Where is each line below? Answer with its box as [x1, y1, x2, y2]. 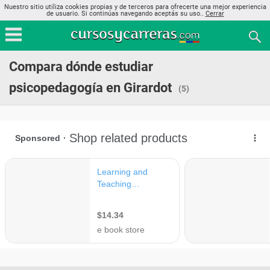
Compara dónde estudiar [9, 59, 153, 74]
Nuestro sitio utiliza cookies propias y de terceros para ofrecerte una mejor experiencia [4, 3, 266, 11]
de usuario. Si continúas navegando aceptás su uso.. [46, 10, 206, 17]
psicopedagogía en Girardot [9, 80, 172, 95]
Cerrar [205, 10, 224, 17]
